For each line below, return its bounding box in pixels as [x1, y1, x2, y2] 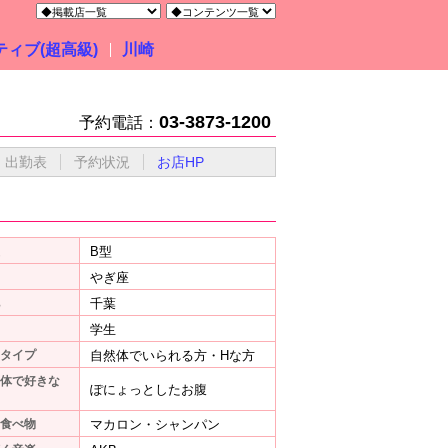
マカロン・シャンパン [90, 417, 220, 432]
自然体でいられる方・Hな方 [90, 348, 255, 363]
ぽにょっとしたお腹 [90, 382, 207, 397]
